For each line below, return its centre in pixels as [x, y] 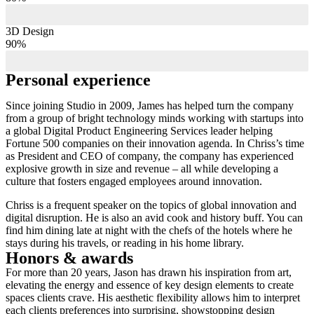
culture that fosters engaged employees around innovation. [134, 181]
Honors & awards [69, 258]
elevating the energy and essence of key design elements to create [150, 285]
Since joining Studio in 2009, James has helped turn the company [150, 105]
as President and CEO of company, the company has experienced [150, 156]
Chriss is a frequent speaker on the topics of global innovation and [151, 205]
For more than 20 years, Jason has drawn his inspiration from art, [149, 272]
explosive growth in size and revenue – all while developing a [142, 168]
